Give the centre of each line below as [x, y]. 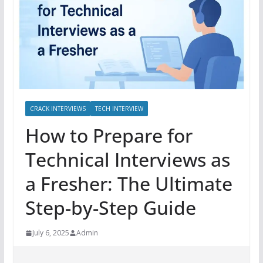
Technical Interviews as [127, 160]
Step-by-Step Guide [110, 208]
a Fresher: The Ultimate [129, 184]
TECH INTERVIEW [119, 109]
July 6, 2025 [50, 233]
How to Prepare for [109, 136]
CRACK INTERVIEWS [58, 109]
